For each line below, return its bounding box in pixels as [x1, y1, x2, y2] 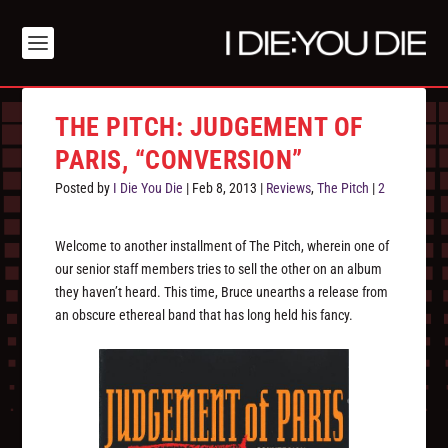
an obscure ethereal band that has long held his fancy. [55, 307, 354, 324]
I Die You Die [113, 180, 184, 197]
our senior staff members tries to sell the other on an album [55, 261, 383, 278]
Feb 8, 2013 [192, 180, 258, 197]
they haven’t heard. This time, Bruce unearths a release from [55, 284, 389, 301]
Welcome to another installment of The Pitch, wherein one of [55, 238, 390, 255]
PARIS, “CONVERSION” [55, 145, 303, 176]
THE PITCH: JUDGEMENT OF [55, 112, 363, 143]
